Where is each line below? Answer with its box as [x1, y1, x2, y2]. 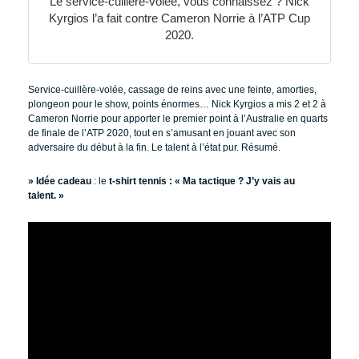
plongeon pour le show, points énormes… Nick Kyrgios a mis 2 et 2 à [28, 98, 326, 110]
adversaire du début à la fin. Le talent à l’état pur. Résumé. [28, 141, 280, 153]
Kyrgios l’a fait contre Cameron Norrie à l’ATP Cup [49, 11, 310, 26]
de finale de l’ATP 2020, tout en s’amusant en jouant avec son [28, 127, 296, 139]
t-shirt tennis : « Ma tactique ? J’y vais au [109, 175, 295, 187]
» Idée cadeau [28, 175, 91, 187]
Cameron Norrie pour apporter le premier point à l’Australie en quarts [28, 112, 328, 124]
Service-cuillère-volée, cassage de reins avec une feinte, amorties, [28, 83, 317, 95]
